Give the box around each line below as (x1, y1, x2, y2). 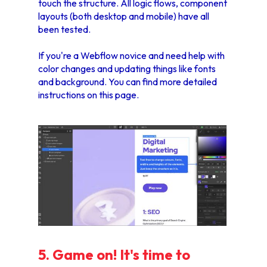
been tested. (38, 23, 91, 35)
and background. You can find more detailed (38, 75, 217, 88)
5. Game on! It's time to (38, 246, 190, 264)
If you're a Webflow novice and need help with (38, 49, 225, 61)
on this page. (87, 88, 139, 101)
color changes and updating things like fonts (38, 62, 216, 74)
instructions (38, 88, 87, 101)
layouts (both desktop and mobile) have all (38, 10, 209, 22)
